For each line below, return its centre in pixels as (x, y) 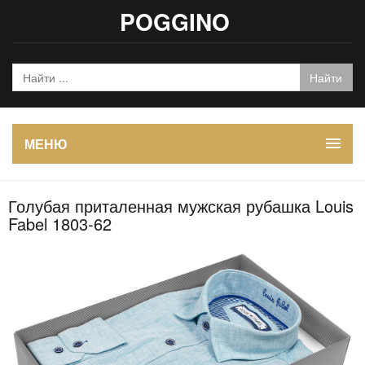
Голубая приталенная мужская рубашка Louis (181, 206)
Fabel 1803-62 (60, 224)
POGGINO (174, 22)
